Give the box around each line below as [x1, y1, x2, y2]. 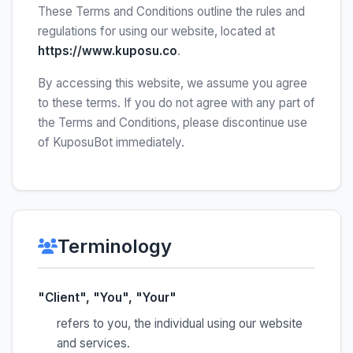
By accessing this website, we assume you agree [38, 76, 307, 91]
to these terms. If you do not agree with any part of [38, 95, 315, 110]
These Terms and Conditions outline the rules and [38, 4, 305, 19]
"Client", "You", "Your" [38, 290, 176, 305]
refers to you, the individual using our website [57, 316, 303, 331]
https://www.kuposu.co [38, 43, 177, 58]
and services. [57, 336, 130, 351]
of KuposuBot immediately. [38, 135, 184, 150]
